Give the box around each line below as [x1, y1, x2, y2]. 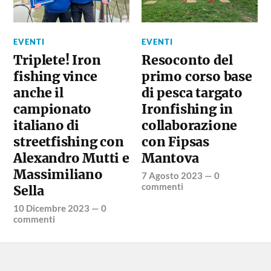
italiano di [13, 117, 80, 134]
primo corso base [142, 68, 252, 85]
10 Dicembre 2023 [13, 203, 90, 214]
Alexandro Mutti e [13, 150, 129, 167]
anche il [13, 85, 64, 102]
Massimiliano [13, 166, 103, 183]
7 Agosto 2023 [142, 170, 203, 181]
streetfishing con [13, 134, 124, 151]
